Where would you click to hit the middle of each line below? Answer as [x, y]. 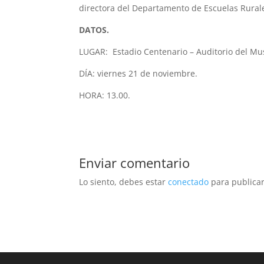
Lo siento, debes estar [124, 182]
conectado [189, 182]
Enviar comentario [135, 163]
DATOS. [94, 30]
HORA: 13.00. [105, 95]
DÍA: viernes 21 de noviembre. [138, 74]
